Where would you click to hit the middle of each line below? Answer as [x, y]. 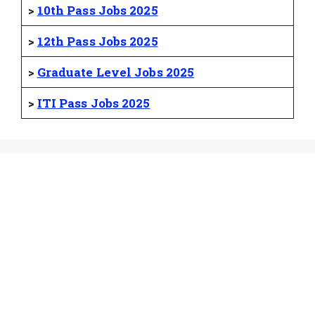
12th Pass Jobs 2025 [97, 41]
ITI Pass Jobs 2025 [94, 103]
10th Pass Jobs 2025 [97, 11]
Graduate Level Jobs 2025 [116, 72]
